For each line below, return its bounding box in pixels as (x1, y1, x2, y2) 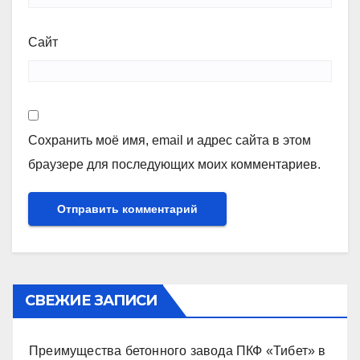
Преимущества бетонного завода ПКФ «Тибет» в (29, 344, 326, 358)
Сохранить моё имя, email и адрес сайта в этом (28, 133, 311, 147)
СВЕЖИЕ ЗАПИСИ (25, 292, 157, 310)
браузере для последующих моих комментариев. (28, 157, 321, 171)
